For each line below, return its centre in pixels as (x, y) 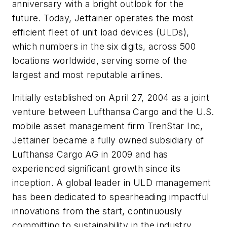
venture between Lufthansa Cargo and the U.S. (113, 112)
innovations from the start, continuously (97, 211)
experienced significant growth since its (96, 169)
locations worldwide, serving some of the (100, 60)
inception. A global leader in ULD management (112, 183)
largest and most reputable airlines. (88, 74)
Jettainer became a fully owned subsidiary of (108, 140)
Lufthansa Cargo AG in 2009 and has (90, 155)
